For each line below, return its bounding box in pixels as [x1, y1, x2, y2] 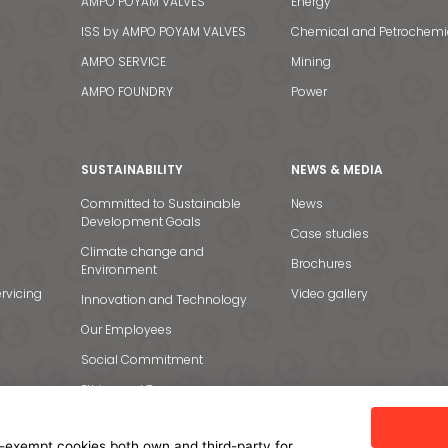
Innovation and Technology [80, 291, 247, 308]
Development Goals [80, 213, 201, 230]
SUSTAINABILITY [80, 161, 183, 178]
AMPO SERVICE [80, 53, 166, 70]
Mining [291, 53, 332, 70]
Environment [80, 261, 157, 278]
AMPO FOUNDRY [80, 83, 173, 100]
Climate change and [80, 243, 204, 260]
